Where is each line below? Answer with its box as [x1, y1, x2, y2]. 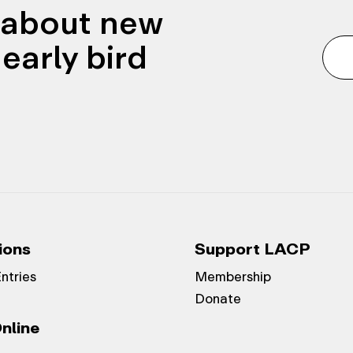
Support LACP [194, 236, 310, 262]
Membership [194, 266, 271, 288]
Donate [194, 288, 241, 310]
